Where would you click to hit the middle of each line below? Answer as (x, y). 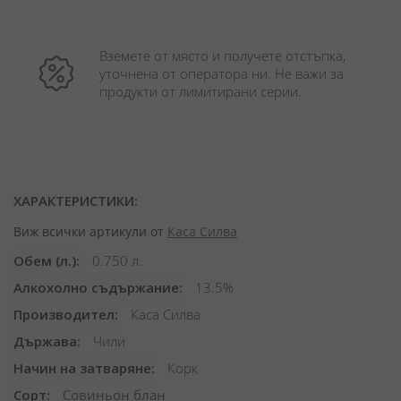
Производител (64, 314)
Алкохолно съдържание (96, 287)
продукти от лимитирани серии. (200, 91)
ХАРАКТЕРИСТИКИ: (76, 200)
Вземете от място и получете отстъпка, (222, 55)
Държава (45, 341)
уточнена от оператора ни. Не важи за (222, 73)
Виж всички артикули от (90, 231)
